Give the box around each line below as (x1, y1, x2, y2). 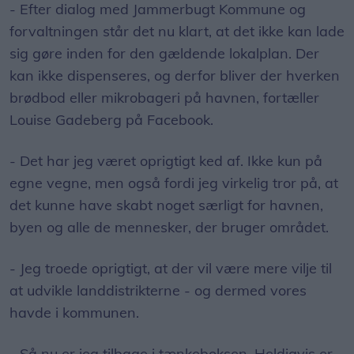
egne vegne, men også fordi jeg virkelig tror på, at (9, 174, 338, 193)
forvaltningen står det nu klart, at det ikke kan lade (9, 22, 345, 41)
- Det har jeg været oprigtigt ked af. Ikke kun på (9, 152, 322, 171)
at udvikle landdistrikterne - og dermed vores (9, 281, 307, 300)
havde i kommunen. (9, 303, 139, 322)
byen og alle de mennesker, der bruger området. (9, 218, 329, 237)
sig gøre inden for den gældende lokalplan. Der (9, 44, 319, 63)
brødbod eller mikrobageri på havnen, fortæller (9, 88, 319, 107)
